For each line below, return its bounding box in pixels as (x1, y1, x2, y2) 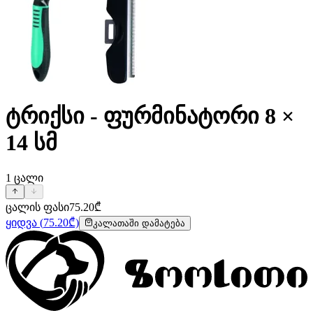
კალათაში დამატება (93, 217, 185, 228)
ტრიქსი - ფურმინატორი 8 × (6, 103, 294, 129)
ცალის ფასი (6, 201, 69, 213)
